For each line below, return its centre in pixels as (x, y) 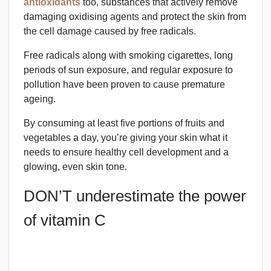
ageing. (40, 99)
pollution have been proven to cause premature (124, 84)
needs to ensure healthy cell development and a (126, 152)
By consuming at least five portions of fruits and (124, 123)
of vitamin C (65, 220)
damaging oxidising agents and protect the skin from (135, 16)
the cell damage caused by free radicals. (110, 31)
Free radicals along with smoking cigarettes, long (128, 55)
